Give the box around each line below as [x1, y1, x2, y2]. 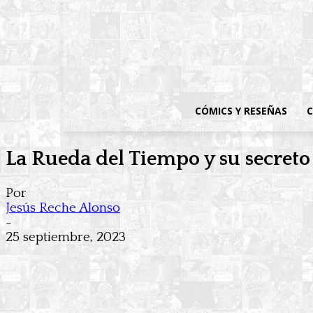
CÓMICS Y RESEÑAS [195, 104, 288, 117]
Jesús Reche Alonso [6, 201, 120, 216]
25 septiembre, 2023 [6, 230, 126, 245]
